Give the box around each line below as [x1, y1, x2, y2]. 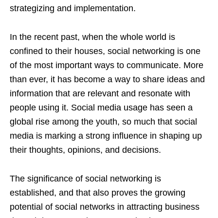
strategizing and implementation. [10, 3, 136, 13]
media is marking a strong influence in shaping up [10, 130, 202, 141]
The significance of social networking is [10, 173, 161, 183]
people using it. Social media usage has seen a [10, 102, 193, 112]
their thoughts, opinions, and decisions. [10, 145, 161, 155]
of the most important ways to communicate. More [10, 60, 203, 70]
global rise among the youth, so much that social [10, 116, 197, 127]
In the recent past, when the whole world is [10, 32, 175, 42]
